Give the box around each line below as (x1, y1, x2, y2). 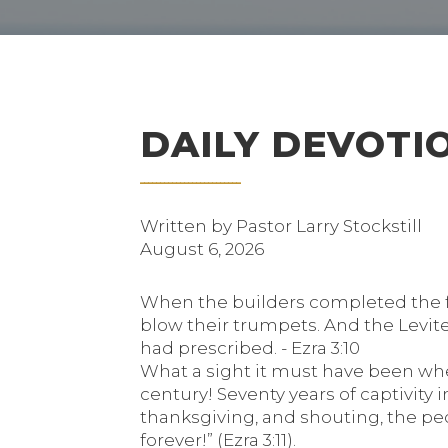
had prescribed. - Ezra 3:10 (140, 338, 360, 358)
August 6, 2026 (140, 239, 264, 259)
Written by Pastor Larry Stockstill (140, 216, 422, 236)
